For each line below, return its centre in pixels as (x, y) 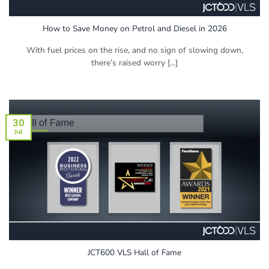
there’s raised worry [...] (134, 63)
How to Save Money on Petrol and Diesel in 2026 (134, 29)
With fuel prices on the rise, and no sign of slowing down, (134, 50)
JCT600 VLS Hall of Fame (134, 252)
